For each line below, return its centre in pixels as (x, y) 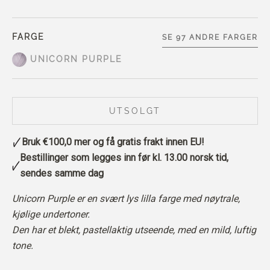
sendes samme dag (61, 173)
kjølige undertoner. (51, 214)
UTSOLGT (135, 111)
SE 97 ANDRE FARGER (210, 37)
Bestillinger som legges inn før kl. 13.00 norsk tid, (124, 158)
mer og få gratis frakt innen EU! (138, 142)
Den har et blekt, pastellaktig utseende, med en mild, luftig (134, 230)
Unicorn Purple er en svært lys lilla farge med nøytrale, (126, 199)
